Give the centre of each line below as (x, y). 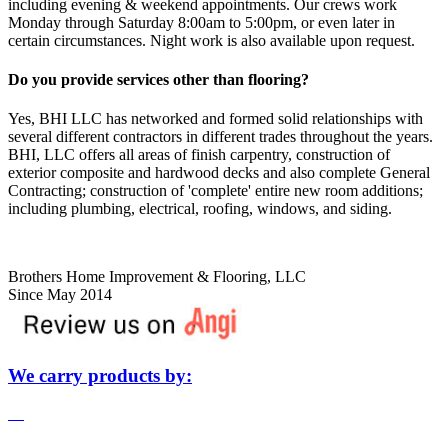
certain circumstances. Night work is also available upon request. (215, 40)
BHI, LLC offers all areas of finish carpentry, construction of (199, 155)
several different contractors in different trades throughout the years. (220, 137)
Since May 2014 (60, 295)
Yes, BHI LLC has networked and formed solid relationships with (215, 119)
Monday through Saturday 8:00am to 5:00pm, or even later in (201, 22)
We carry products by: (100, 375)
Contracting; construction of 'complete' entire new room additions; (215, 191)
